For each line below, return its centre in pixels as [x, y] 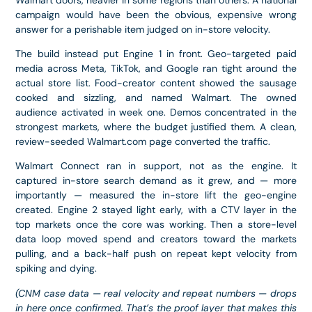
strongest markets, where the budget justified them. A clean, [156, 126]
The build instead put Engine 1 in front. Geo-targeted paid [156, 53]
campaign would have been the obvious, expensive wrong [156, 14]
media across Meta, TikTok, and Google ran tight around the [156, 68]
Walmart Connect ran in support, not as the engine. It [156, 166]
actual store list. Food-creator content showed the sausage [156, 83]
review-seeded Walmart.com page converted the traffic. [143, 141]
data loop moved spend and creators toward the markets [156, 239]
